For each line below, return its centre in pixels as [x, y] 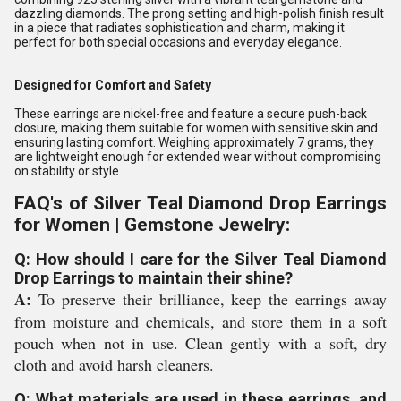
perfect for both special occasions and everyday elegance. [178, 42]
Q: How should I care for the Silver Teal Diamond [200, 259]
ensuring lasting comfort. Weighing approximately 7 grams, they [194, 142]
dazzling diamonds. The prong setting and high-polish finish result [199, 13]
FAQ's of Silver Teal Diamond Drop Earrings [200, 203]
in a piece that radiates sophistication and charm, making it [179, 28]
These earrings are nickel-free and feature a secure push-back [191, 114]
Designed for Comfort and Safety [113, 85]
